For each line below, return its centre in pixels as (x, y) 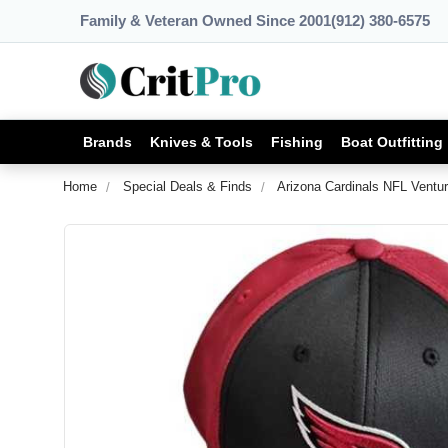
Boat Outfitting (392, 141)
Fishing (297, 141)
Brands (107, 141)
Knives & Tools (201, 141)
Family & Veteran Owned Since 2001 (205, 20)
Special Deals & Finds (187, 186)
